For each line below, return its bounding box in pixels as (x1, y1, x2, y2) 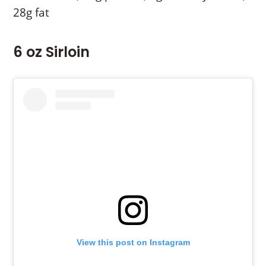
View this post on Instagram (76, 237, 190, 247)
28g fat (13, 5, 50, 21)
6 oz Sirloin (13, 42, 90, 62)
